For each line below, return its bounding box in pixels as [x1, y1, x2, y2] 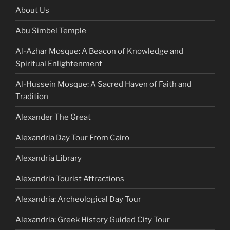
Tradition [15, 91, 48, 101]
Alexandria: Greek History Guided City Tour [15, 215, 170, 224]
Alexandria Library [15, 153, 82, 163]
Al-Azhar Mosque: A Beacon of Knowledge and [15, 46, 183, 56]
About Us [15, 5, 49, 15]
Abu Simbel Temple [15, 26, 86, 35]
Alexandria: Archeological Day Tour [15, 194, 141, 204]
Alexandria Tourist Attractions [15, 174, 124, 183]
